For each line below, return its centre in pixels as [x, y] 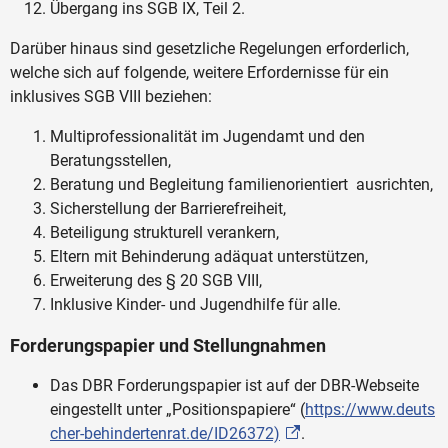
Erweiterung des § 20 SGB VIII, [156, 280]
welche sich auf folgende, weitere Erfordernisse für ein [199, 72]
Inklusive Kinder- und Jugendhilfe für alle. [195, 304]
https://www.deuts [370, 409]
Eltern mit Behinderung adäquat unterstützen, [209, 256]
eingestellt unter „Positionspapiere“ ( [177, 409]
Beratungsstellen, [110, 160]
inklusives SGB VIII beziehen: [111, 96]
